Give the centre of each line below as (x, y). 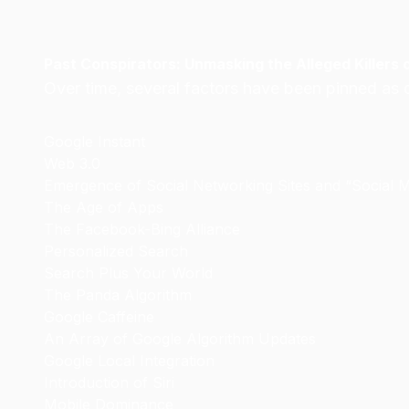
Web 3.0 (72, 163)
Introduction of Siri (109, 383)
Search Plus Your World (128, 273)
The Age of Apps (104, 207)
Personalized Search (116, 251)
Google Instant (94, 142)
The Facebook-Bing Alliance (142, 229)
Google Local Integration (129, 361)
